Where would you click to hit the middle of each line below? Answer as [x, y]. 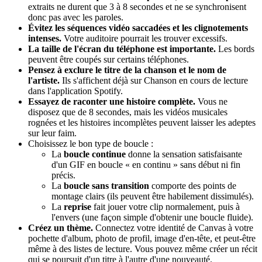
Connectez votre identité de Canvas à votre [173, 227]
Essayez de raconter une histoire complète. [112, 101]
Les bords [235, 49]
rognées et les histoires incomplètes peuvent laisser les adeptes [142, 122]
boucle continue [95, 154]
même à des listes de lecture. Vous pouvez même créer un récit [143, 249]
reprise [77, 206]
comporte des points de [193, 185]
